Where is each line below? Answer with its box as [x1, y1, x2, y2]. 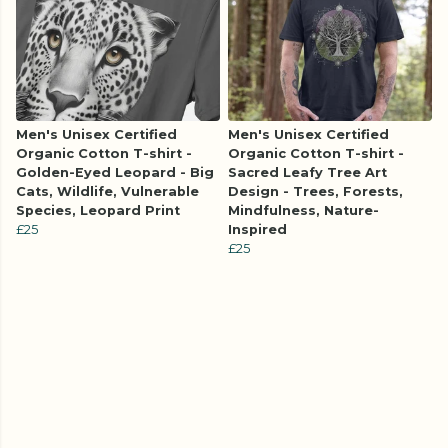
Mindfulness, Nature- [228, 203, 379, 219]
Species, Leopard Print [16, 203, 180, 219]
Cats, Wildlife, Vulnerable [16, 184, 199, 200]
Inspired [228, 222, 287, 238]
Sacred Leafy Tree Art [228, 165, 387, 181]
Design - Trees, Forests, [228, 184, 403, 200]
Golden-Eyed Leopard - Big [16, 165, 214, 181]
